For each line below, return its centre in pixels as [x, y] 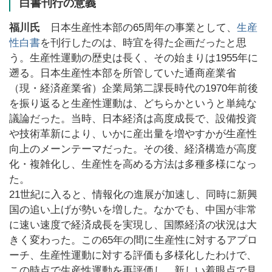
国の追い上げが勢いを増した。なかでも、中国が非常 [133, 210]
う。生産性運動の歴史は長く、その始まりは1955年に [134, 58]
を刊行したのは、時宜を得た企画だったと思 [143, 43]
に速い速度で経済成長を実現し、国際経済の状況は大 [133, 225]
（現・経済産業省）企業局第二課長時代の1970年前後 [134, 88]
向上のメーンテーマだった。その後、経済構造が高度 [133, 149]
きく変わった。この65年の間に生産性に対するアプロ [133, 240]
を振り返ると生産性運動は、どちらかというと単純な [133, 104]
